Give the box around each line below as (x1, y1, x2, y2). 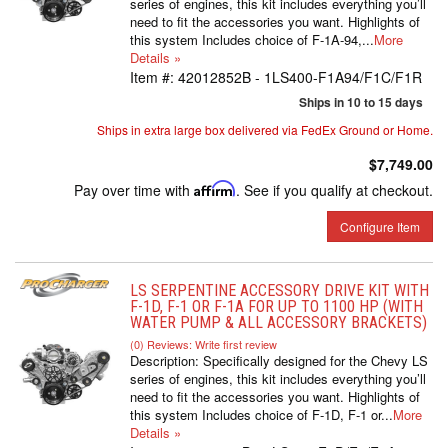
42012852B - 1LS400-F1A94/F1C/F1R (178, 67, 422, 87)
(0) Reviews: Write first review (130, 336, 277, 352)
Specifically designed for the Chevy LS (203, 351, 428, 370)
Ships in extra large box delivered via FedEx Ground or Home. (97, 121, 433, 138)
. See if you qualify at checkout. (236, 180, 433, 200)
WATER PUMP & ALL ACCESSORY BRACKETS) (130, 313, 427, 332)
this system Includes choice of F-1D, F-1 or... (130, 405, 393, 424)
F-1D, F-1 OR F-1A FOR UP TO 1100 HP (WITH (130, 297, 423, 316)
